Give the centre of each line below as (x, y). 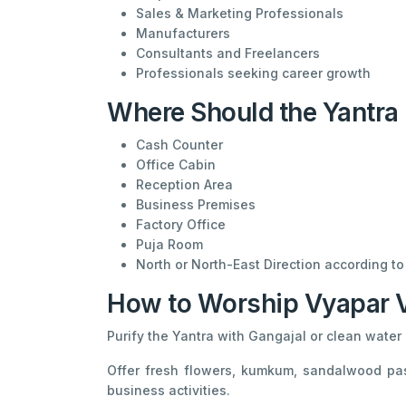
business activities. (169, 390)
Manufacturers (183, 33)
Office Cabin (176, 164)
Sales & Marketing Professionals (240, 13)
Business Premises (196, 204)
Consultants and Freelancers (228, 53)
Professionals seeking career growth (253, 72)
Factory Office (181, 224)
